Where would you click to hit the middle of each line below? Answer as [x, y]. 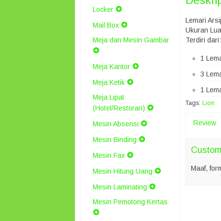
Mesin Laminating [120, 187]
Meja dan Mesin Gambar [131, 40]
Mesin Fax [109, 155]
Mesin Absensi [116, 124]
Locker [103, 9]
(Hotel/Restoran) [119, 108]
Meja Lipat [109, 97]
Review [205, 123]
